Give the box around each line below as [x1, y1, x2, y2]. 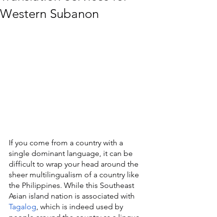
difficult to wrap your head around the [9, 159, 140, 169]
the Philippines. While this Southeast [9, 181, 136, 190]
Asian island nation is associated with [9, 191, 137, 201]
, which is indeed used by [36, 202, 125, 212]
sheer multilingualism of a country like [9, 170, 141, 180]
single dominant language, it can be [9, 149, 135, 158]
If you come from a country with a [9, 138, 125, 148]
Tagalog [9, 202, 36, 212]
